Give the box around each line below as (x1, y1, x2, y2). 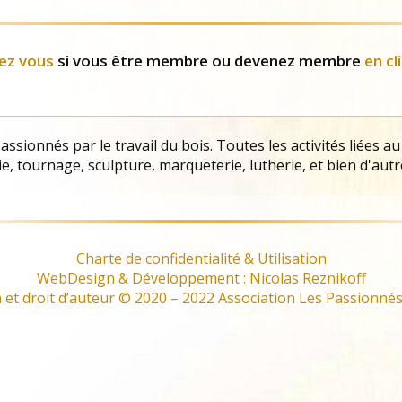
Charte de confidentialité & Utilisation (75, 248, 327, 268)
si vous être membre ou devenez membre (53, 49, 364, 71)
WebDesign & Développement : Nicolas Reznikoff (36, 267, 366, 288)
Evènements (269, 13, 348, 32)
